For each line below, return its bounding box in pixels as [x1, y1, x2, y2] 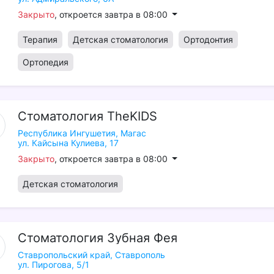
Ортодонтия [183, 34, 233, 45]
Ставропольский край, [17, 250, 113, 260]
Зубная [106, 231, 150, 245]
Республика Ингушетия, [17, 128, 118, 138]
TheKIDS [106, 109, 157, 124]
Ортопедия [22, 57, 68, 67]
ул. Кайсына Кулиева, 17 [17, 138, 119, 148]
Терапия [22, 34, 57, 45]
